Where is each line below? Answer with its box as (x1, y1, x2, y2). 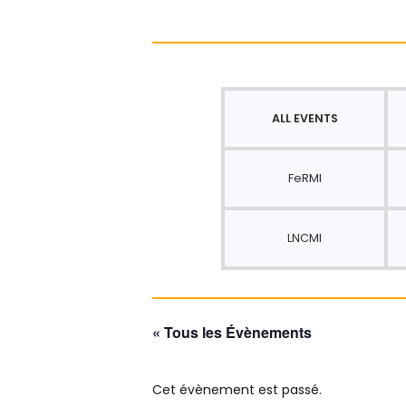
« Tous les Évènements (152, 322, 312, 343)
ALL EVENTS (271, 111, 338, 126)
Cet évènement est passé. (152, 381, 322, 399)
